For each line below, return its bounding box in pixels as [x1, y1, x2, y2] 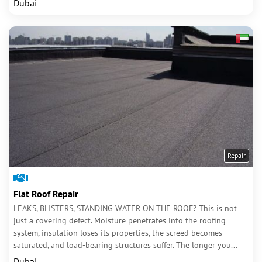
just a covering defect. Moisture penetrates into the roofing [13, 215, 226, 226]
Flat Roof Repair [13, 188, 78, 199]
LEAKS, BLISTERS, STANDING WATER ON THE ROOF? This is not [13, 203, 237, 213]
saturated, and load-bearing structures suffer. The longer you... [13, 240, 237, 250]
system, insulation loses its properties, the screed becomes [13, 227, 222, 238]
